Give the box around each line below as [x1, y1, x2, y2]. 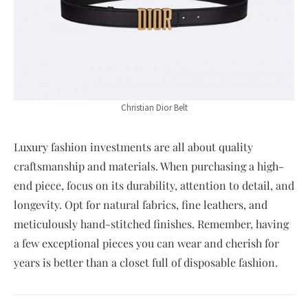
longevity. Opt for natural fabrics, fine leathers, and [14, 197, 267, 212]
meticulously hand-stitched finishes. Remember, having [14, 216, 289, 231]
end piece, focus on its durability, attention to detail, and [14, 177, 294, 192]
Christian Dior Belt [120, 101, 188, 113]
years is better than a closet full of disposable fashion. [14, 254, 278, 269]
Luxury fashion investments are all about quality [14, 139, 253, 154]
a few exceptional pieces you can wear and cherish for [14, 235, 279, 250]
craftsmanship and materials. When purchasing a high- [14, 158, 284, 173]
